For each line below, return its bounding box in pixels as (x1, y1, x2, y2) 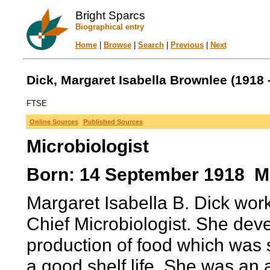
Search (137, 40, 164, 49)
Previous (170, 40, 204, 49)
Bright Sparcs (75, 9, 145, 22)
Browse (103, 40, 131, 49)
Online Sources (29, 118, 78, 125)
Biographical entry (75, 22, 144, 31)
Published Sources (83, 118, 143, 125)
